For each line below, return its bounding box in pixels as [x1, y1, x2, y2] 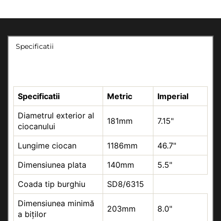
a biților [18, 209, 46, 219]
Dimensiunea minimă [18, 198, 94, 208]
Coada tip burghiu [18, 179, 85, 189]
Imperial [157, 91, 188, 101]
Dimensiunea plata [18, 160, 86, 170]
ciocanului [18, 121, 55, 131]
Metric [107, 91, 132, 101]
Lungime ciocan [18, 141, 76, 150]
